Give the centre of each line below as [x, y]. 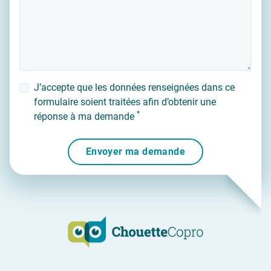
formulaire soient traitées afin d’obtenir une [125, 102]
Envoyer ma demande [135, 151]
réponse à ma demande [85, 116]
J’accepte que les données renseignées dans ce [134, 87]
